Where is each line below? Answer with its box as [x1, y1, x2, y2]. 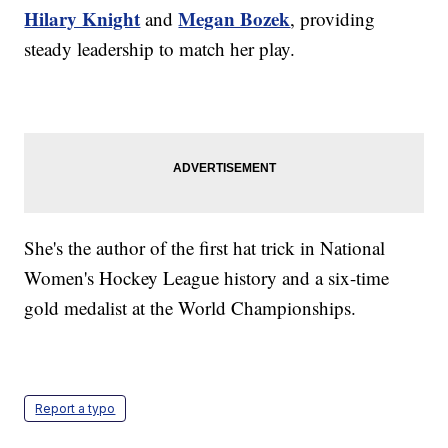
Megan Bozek [178, 5, 291, 33]
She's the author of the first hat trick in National [24, 235, 386, 261]
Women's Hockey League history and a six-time [24, 265, 390, 291]
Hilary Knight [24, 5, 141, 33]
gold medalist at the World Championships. [24, 295, 357, 321]
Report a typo [35, 401, 116, 417]
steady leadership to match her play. [24, 36, 296, 62]
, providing [290, 6, 376, 32]
